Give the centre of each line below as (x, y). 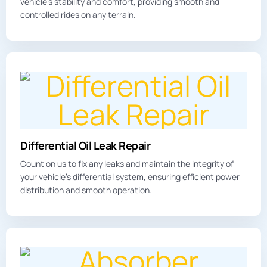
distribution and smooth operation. (86, 190)
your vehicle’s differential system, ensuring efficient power (130, 176)
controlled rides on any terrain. (78, 14)
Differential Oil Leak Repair (86, 145)
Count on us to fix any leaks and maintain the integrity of (127, 163)
